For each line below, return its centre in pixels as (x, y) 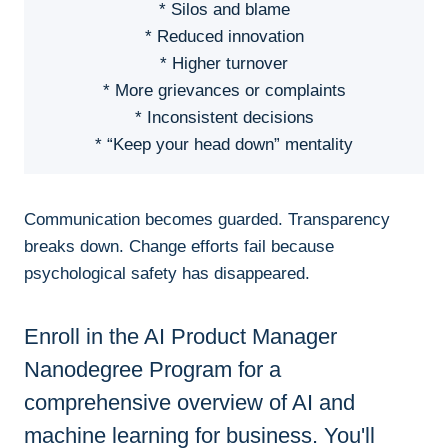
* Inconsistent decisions (224, 118)
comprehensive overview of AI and (189, 403)
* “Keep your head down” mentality (224, 145)
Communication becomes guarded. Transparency (207, 220)
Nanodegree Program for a (152, 370)
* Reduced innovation (224, 37)
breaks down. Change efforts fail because (179, 247)
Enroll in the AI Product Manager (180, 337)
